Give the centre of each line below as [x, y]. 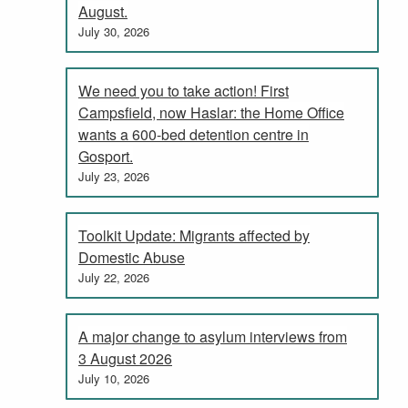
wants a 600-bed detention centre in [194, 134]
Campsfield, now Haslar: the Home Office [211, 112]
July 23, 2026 [114, 176]
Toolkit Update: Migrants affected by [194, 235]
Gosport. [106, 156]
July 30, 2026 [114, 31]
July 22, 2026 [114, 277]
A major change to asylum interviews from [213, 336]
